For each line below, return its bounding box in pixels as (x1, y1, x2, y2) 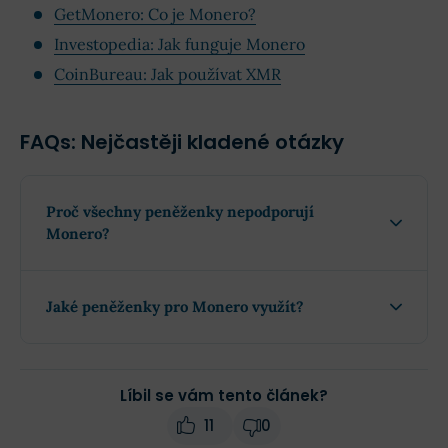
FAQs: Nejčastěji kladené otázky (20, 127, 344, 156)
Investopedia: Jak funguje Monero (54, 33, 305, 54)
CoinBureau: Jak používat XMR (54, 63, 281, 84)
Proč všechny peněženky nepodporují (46, 201, 314, 221)
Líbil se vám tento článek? (120, 384, 328, 406)
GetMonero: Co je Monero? (54, 3, 256, 24)
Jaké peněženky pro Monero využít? (46, 296, 304, 316)
